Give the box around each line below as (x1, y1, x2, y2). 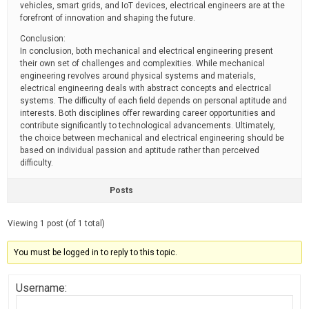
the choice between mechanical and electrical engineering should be (20, 133, 284, 143)
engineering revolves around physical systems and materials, (20, 71, 256, 81)
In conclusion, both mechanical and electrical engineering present (20, 46, 273, 56)
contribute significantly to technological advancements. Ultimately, (20, 121, 275, 130)
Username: (16, 281, 67, 295)
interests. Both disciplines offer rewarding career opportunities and (20, 108, 275, 118)
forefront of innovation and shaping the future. (20, 13, 195, 23)
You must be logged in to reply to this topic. (14, 248, 178, 257)
